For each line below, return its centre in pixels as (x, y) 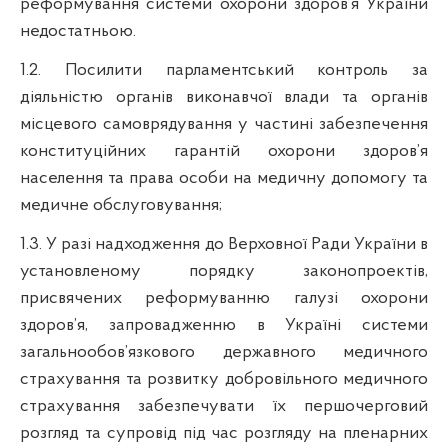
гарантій (207, 151)
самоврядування (167, 124)
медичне (54, 205)
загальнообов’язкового (107, 352)
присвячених (71, 298)
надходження (148, 244)
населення (61, 178)
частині (283, 124)
